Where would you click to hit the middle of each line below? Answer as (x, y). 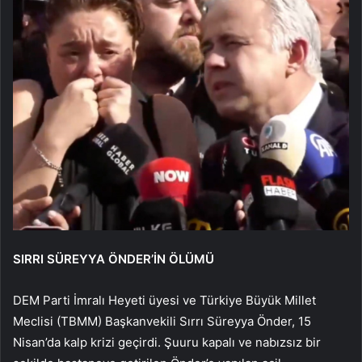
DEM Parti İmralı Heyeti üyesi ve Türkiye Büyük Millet (164, 300)
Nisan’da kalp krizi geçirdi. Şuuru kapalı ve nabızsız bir (167, 342)
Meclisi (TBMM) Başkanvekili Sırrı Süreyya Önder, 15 (162, 321)
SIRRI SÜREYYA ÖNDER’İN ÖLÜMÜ (114, 259)
